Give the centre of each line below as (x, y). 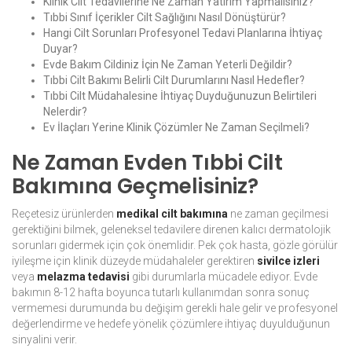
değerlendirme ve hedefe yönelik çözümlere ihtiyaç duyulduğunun (171, 324)
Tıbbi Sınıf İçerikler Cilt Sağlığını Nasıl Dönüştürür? (165, 18)
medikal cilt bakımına (172, 214)
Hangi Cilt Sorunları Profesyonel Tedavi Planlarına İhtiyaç (183, 33)
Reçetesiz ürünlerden (64, 214)
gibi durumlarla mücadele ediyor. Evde (224, 277)
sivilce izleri (288, 261)
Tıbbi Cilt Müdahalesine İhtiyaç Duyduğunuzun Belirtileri (180, 96)
